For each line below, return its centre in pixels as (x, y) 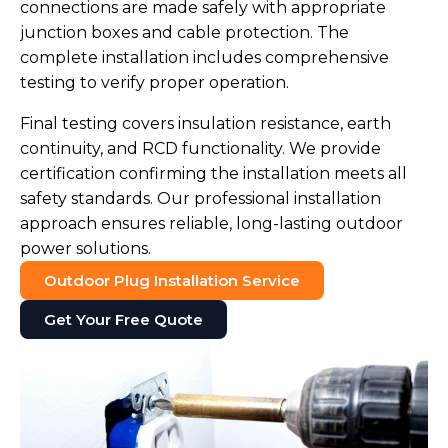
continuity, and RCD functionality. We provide (200, 149)
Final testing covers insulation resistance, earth (205, 124)
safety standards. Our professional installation (200, 199)
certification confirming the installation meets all (213, 174)
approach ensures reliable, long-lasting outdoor (211, 224)
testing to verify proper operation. (154, 83)
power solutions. (85, 249)
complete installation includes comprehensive (204, 58)
